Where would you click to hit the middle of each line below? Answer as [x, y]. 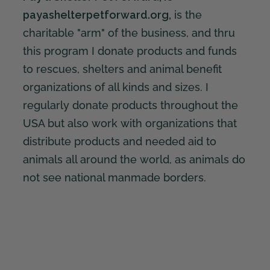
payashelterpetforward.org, [97, 14]
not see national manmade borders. [114, 177]
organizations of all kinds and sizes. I [115, 87]
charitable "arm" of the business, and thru [129, 33]
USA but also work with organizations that [130, 123]
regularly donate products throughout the [130, 105]
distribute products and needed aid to [119, 141]
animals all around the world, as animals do [134, 159]
